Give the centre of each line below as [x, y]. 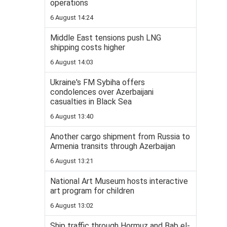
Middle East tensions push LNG [106, 38]
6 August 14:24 [72, 18]
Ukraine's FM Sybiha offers [98, 83]
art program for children [92, 191]
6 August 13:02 [72, 206]
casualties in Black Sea [91, 102]
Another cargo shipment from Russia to [120, 137]
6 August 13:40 [72, 117]
